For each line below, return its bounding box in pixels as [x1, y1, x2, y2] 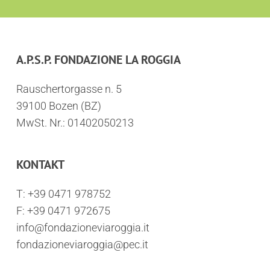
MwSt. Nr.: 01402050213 [16, 116, 134, 129]
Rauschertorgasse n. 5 [16, 83, 122, 95]
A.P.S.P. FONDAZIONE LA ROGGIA [16, 52, 181, 67]
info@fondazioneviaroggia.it [16, 221, 149, 234]
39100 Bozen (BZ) [16, 99, 101, 112]
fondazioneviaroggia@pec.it [16, 238, 151, 251]
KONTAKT [16, 157, 64, 172]
